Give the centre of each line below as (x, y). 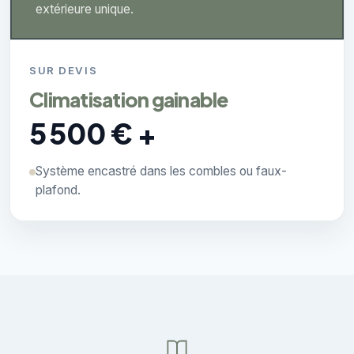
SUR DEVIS (64, 71)
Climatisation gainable (129, 100)
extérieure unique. (85, 9)
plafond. (58, 190)
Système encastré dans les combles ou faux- (161, 171)
